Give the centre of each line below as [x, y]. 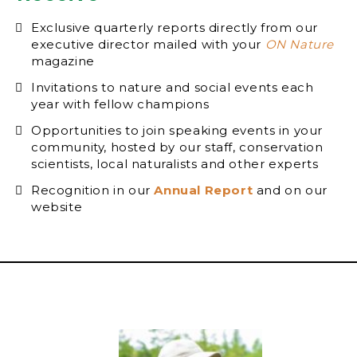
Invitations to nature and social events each [173, 87]
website [57, 206]
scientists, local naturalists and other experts [175, 163]
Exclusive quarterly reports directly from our [175, 27]
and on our [290, 190]
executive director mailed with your [148, 44]
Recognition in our [93, 190]
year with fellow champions [120, 104]
